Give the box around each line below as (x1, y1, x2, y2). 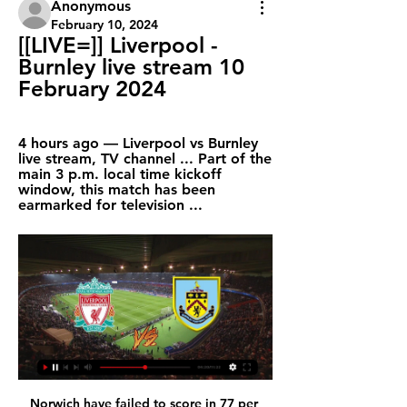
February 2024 (18, 75, 166, 102)
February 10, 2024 (51, 16, 158, 33)
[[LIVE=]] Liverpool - (18, 32, 218, 58)
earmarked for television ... (18, 196, 203, 213)
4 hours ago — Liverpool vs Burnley (18, 134, 258, 152)
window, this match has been (18, 181, 215, 198)
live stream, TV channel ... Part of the (18, 150, 272, 167)
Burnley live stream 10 (18, 54, 244, 80)
